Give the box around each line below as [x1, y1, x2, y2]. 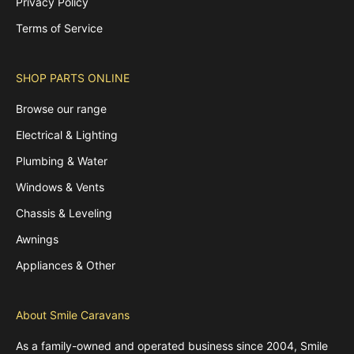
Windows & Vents [16, 179, 104, 194]
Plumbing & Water [16, 153, 107, 168]
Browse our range [16, 101, 107, 115]
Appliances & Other [16, 258, 115, 272]
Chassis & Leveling [16, 205, 112, 220]
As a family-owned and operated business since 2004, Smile [16, 338, 328, 352]
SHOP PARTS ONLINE [16, 70, 130, 85]
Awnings [16, 232, 58, 246]
